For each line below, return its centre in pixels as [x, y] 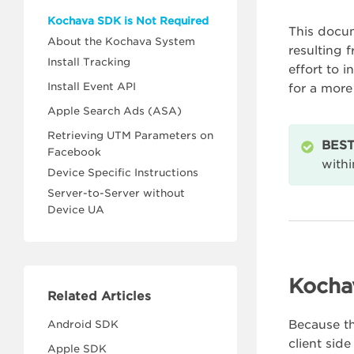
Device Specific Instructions [123, 173]
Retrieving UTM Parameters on [130, 136]
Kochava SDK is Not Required [128, 21]
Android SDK [83, 324]
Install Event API [92, 87]
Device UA [76, 210]
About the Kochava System [121, 41]
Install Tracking [89, 62]
